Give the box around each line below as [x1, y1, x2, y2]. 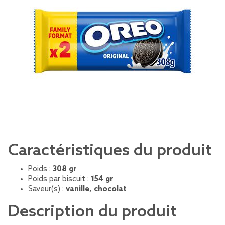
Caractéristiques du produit [8, 141, 212, 160]
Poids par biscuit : [28, 175, 91, 184]
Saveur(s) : [28, 185, 66, 194]
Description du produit [8, 202, 177, 221]
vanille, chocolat [66, 185, 127, 194]
